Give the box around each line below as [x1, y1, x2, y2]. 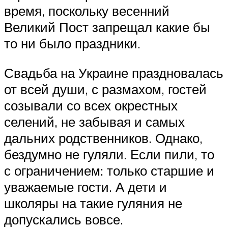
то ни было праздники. [4, 35, 140, 51]
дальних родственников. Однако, [4, 129, 203, 146]
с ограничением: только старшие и [4, 162, 214, 179]
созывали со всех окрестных [4, 97, 178, 113]
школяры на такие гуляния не [4, 194, 182, 211]
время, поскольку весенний [4, 2, 169, 19]
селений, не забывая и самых [4, 113, 185, 130]
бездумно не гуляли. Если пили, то [4, 146, 214, 162]
